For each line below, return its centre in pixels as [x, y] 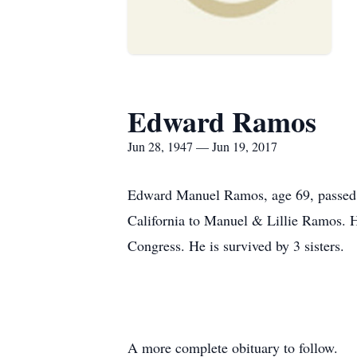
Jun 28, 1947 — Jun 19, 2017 [202, 146]
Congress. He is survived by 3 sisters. [236, 245]
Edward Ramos [222, 121]
